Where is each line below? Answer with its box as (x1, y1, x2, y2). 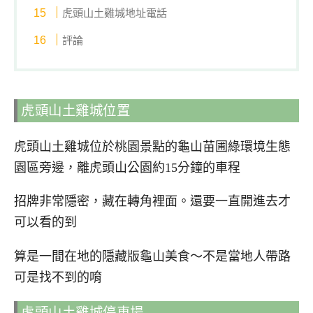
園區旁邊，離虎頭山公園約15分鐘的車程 (14, 160, 240, 175)
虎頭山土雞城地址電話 (62, 7, 168, 20)
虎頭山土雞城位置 (21, 103, 130, 118)
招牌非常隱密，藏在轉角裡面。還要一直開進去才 (14, 194, 291, 209)
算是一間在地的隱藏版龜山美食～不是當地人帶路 (14, 249, 291, 264)
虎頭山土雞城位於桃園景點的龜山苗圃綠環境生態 (14, 139, 291, 154)
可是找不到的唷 (14, 270, 102, 285)
